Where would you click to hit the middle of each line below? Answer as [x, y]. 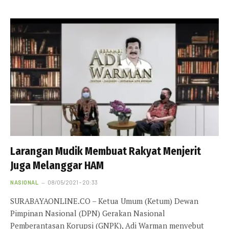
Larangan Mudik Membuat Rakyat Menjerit [106, 151]
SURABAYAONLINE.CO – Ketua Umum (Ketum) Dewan [104, 201]
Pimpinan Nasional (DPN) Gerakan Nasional [88, 213]
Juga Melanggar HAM [57, 165]
